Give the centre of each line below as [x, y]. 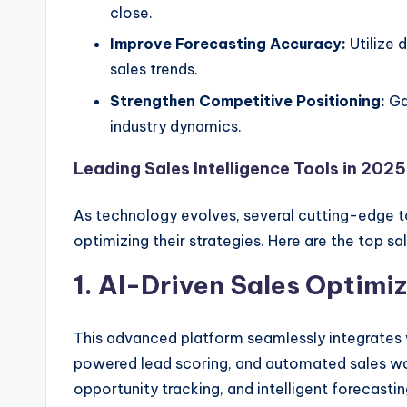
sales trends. [154, 69]
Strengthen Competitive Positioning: [248, 100]
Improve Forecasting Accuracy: [228, 44]
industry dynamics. [176, 126]
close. [131, 12]
